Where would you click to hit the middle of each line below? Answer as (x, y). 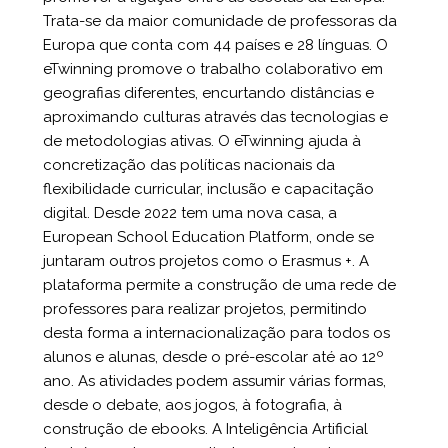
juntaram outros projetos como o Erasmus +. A (206, 260)
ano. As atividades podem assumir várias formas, (214, 380)
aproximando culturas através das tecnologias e (215, 116)
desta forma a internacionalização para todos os (216, 332)
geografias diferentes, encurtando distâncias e (208, 92)
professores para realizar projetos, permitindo (205, 308)
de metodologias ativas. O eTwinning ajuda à (202, 140)
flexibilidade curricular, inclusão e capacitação (208, 188)
